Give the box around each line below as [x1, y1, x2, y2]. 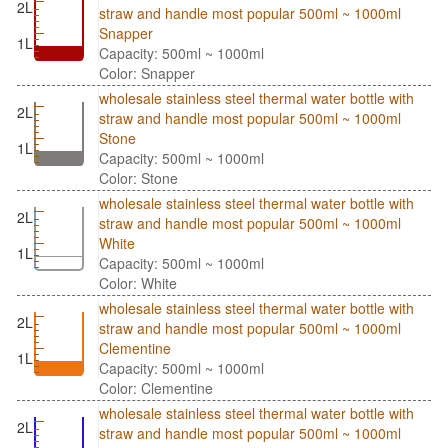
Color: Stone [99, 168, 178, 189]
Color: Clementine [99, 378, 213, 399]
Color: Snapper [99, 63, 195, 84]
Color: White [99, 273, 177, 294]
